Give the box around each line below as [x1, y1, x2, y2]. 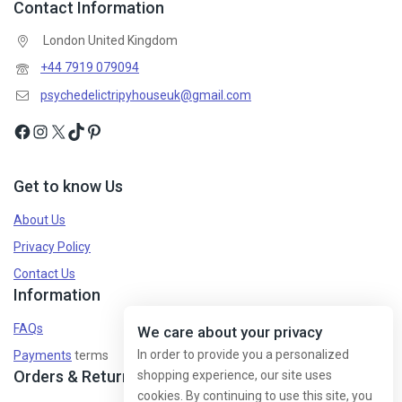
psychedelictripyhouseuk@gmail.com [40, 87, 251, 102]
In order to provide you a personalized [137, 347, 349, 362]
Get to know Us [13, 177, 123, 197]
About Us [13, 213, 66, 228]
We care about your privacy [137, 323, 322, 341]
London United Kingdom [40, 33, 178, 48]
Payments [13, 348, 72, 363]
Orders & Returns [13, 367, 139, 387]
